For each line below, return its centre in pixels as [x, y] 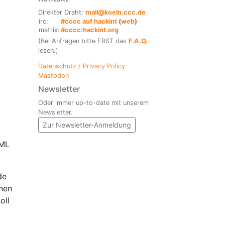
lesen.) [48, 50]
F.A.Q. [138, 41]
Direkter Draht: [62, 12]
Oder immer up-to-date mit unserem [93, 102]
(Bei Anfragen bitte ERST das [83, 41]
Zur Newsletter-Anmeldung [87, 125]
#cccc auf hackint [89, 21]
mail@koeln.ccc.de [116, 12]
